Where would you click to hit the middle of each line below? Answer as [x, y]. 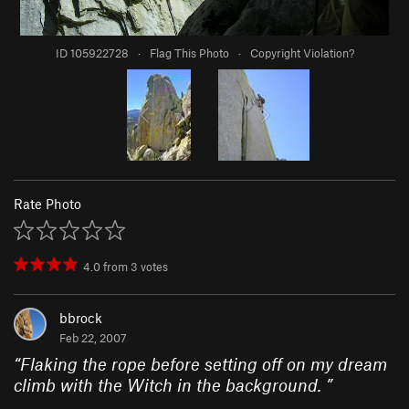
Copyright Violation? [302, 53]
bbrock [81, 318]
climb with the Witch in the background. [170, 385]
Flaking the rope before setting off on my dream [204, 364]
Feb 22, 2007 [93, 338]
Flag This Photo [189, 53]
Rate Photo [47, 204]
